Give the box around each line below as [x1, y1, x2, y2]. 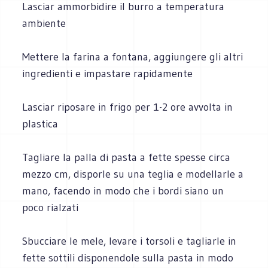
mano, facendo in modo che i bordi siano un [22, 184, 224, 197]
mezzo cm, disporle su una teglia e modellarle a [22, 167, 244, 181]
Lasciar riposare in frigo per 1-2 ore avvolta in [22, 100, 233, 114]
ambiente [22, 16, 66, 30]
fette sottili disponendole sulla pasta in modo [22, 251, 234, 264]
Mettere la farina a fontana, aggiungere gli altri [22, 50, 243, 63]
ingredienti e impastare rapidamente [22, 66, 193, 80]
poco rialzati [22, 200, 79, 214]
